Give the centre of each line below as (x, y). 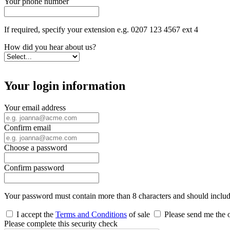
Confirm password (34, 167)
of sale (139, 214)
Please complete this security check (61, 223)
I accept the (35, 214)
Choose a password (36, 147)
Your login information (65, 85)
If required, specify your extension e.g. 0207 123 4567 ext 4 (101, 29)
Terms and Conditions (91, 214)
